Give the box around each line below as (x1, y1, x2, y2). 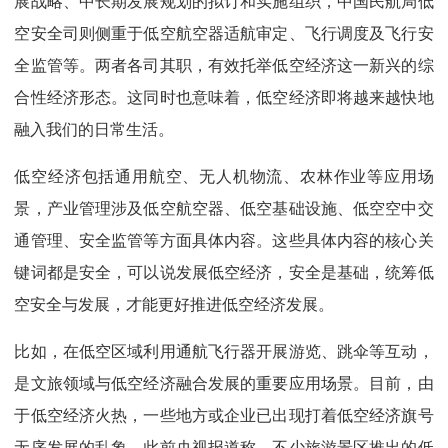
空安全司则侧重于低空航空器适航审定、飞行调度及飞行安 (14, 23, 434, 44)
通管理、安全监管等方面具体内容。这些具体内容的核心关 (14, 230, 434, 251)
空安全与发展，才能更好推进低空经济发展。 (14, 294, 335, 315)
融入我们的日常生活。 (14, 119, 175, 140)
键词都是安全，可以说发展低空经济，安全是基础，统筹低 (14, 262, 434, 283)
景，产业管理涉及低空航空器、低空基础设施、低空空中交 (14, 198, 434, 219)
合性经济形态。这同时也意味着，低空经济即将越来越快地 (14, 87, 434, 108)
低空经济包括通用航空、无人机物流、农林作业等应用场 (14, 166, 434, 187)
